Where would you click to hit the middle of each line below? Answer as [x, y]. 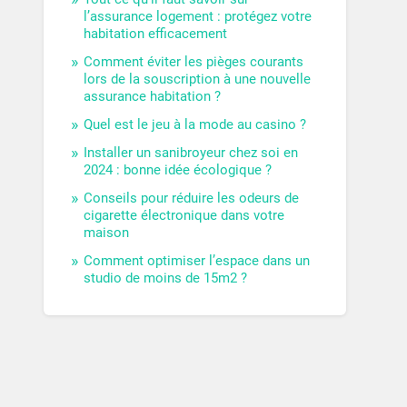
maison [107, 233]
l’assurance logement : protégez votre [198, 17]
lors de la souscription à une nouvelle [198, 79]
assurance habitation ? [153, 97]
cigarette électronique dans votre [184, 216]
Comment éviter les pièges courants [194, 62]
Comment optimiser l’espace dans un [197, 261]
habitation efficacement [156, 34]
